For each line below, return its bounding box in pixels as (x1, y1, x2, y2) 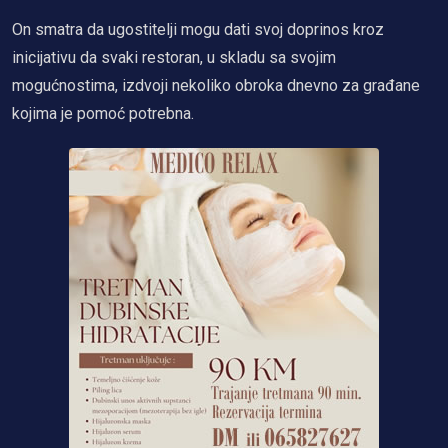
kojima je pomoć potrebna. (12, 103, 194, 123)
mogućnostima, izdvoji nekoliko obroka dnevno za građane (12, 75, 420, 95)
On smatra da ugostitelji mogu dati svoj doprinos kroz (12, 19, 384, 39)
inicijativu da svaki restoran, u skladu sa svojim (12, 47, 336, 67)
